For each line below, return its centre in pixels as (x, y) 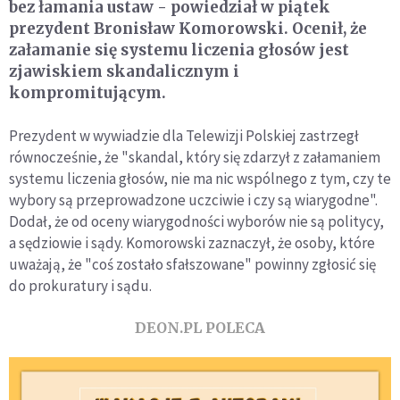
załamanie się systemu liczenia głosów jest (179, 50)
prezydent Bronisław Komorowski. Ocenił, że (188, 29)
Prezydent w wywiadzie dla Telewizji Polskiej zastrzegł (184, 136)
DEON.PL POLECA (200, 328)
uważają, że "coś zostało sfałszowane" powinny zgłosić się (192, 265)
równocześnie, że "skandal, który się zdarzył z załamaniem (195, 158)
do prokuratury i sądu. (80, 286)
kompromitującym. (87, 93)
